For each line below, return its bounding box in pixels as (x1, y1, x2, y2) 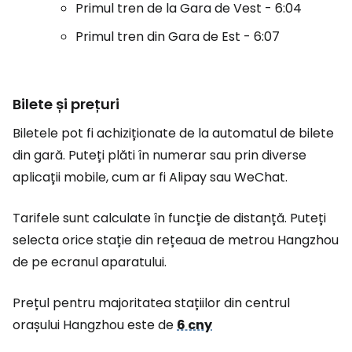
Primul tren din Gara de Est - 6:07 (75, 27, 280, 46)
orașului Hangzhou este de (13, 316, 177, 334)
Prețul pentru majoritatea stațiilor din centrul (13, 294, 290, 312)
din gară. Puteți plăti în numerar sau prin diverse (13, 146, 306, 164)
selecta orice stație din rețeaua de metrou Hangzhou (13, 231, 339, 249)
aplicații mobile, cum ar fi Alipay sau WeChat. (13, 168, 288, 186)
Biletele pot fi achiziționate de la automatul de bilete (13, 124, 334, 142)
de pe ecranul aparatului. (13, 253, 167, 271)
